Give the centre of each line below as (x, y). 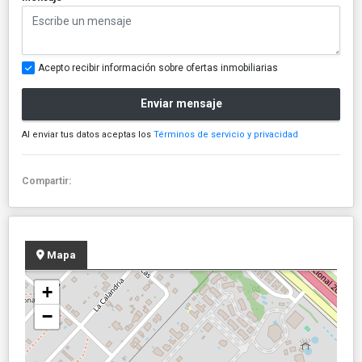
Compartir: (49, 181)
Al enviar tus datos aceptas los (88, 134)
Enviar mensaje (181, 104)
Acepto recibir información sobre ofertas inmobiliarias (158, 67)
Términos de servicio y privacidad (226, 134)
